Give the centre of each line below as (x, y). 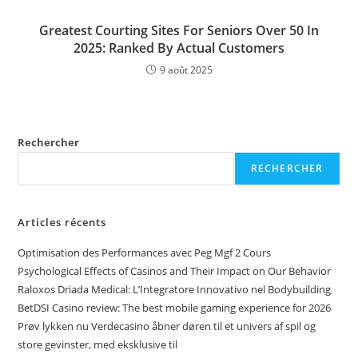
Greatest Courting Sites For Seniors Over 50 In (179, 31)
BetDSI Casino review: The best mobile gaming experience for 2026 (175, 308)
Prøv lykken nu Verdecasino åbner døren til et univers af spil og (167, 326)
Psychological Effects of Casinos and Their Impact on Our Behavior (175, 271)
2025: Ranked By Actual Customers (179, 48)
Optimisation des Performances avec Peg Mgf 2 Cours (145, 253)
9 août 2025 (186, 70)
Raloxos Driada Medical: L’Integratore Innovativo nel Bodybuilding (175, 290)
